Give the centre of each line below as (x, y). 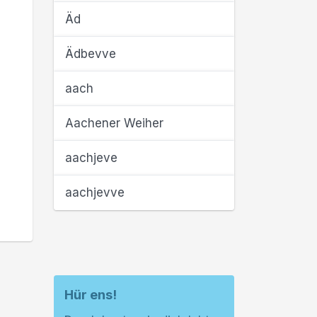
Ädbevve (91, 54)
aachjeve (91, 158)
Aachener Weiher (114, 123)
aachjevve (95, 192)
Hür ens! (91, 295)
